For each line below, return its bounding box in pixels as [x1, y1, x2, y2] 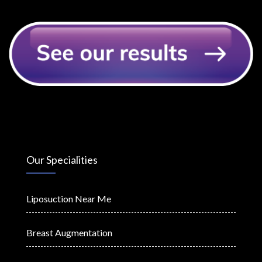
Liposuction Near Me [26, 192, 111, 204]
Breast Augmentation [26, 226, 112, 238]
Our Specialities [26, 153, 98, 166]
